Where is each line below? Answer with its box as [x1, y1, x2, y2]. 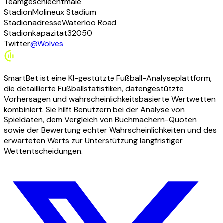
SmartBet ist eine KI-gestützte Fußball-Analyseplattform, [4, 73, 212, 84]
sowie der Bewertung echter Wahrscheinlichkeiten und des [4, 125, 217, 136]
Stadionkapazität [4, 28, 67, 39]
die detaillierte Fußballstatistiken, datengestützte [4, 83, 184, 94]
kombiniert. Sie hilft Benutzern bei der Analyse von [4, 104, 185, 115]
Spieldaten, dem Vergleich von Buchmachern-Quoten [4, 114, 197, 125]
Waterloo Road [62, 17, 116, 28]
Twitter [4, 38, 30, 49]
